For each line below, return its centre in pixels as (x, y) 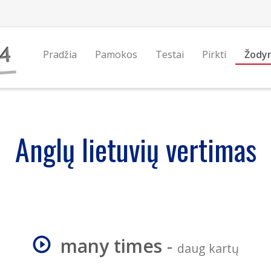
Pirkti (214, 54)
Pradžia (60, 54)
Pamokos (116, 54)
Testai (169, 54)
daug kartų (208, 248)
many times (111, 246)
